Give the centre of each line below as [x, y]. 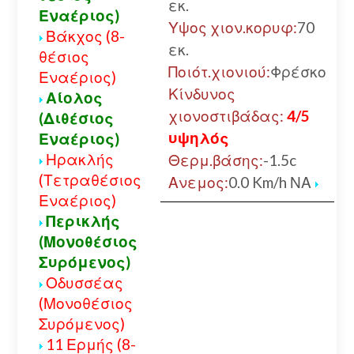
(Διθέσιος [76, 119]
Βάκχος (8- [85, 36]
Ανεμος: [198, 183]
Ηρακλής [79, 160]
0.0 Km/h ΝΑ [271, 183]
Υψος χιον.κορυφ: [232, 28]
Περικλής [83, 221]
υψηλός [198, 138]
